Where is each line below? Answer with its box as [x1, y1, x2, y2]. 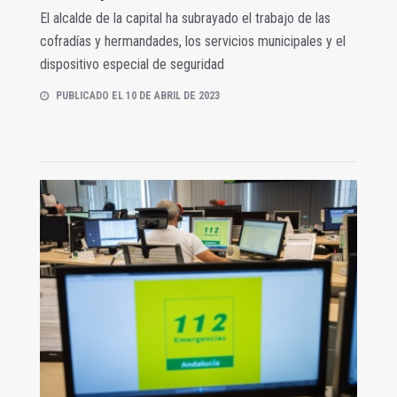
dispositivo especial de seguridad [40, 55, 224, 73]
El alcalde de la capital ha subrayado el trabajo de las [40, 9, 331, 27]
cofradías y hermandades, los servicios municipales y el [40, 32, 346, 50]
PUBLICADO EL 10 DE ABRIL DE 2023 [56, 89, 220, 102]
